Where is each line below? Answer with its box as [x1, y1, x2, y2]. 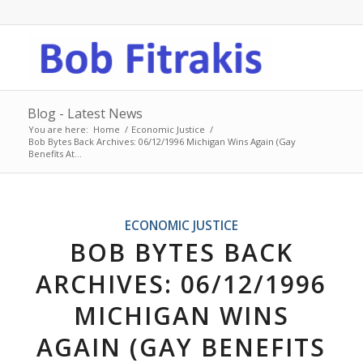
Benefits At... [28, 147, 82, 160]
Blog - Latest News [27, 105, 143, 122]
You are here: [28, 123, 88, 135]
